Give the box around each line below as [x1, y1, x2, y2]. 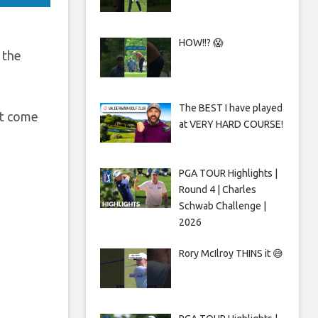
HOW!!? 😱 [178, 36, 224, 48]
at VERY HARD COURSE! [178, 118, 283, 130]
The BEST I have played [178, 102, 283, 114]
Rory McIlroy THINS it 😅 [178, 247, 283, 259]
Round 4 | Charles [178, 183, 256, 195]
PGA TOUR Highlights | [178, 167, 278, 179]
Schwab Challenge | [178, 199, 266, 212]
